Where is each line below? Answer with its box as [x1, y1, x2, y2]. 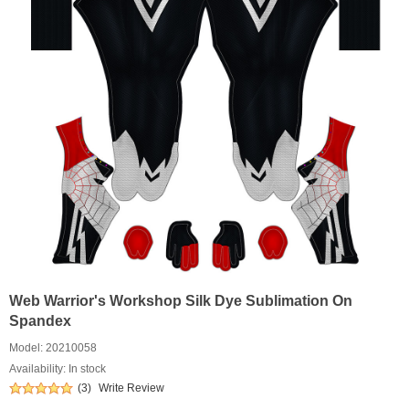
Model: [9, 341, 46, 354]
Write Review [99, 382, 164, 394]
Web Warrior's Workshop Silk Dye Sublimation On [9, 293, 352, 309]
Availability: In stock [9, 362, 106, 375]
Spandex [9, 313, 71, 329]
